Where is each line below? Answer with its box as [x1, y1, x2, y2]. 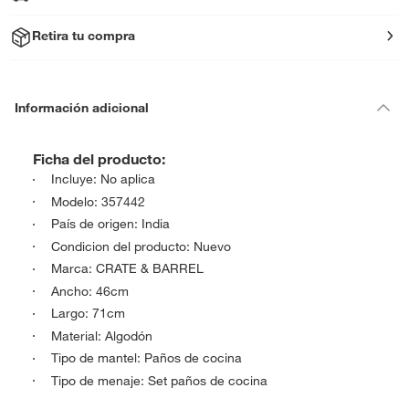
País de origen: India [51, 215, 170, 232]
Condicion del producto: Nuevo [51, 237, 231, 255]
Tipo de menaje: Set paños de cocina [51, 372, 267, 389]
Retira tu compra [32, 27, 136, 44]
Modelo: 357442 [51, 193, 145, 210]
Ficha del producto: [33, 150, 165, 168]
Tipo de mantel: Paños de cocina [51, 350, 242, 366]
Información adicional [15, 99, 149, 116]
